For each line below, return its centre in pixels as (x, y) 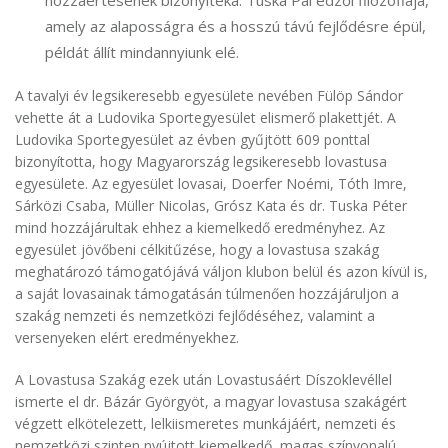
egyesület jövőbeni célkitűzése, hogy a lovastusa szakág (197, 250)
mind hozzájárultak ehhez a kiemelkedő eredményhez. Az (200, 228)
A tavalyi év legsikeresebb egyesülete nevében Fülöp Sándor (209, 96)
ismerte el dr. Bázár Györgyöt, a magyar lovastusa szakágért (211, 402)
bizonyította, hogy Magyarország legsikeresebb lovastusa (201, 162)
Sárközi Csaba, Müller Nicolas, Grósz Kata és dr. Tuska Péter (211, 206)
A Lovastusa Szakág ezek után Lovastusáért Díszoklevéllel (203, 380)
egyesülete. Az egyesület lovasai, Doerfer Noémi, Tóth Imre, (211, 184)
